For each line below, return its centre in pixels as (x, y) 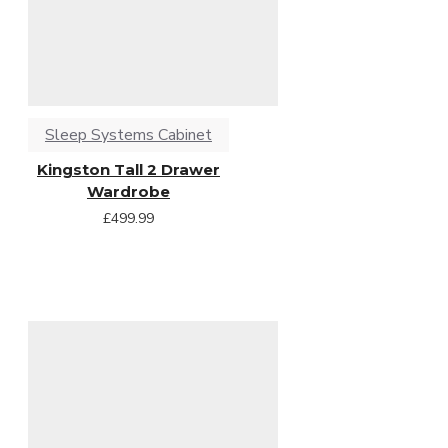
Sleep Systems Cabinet (128, 134)
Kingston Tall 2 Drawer (128, 169)
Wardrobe (128, 191)
